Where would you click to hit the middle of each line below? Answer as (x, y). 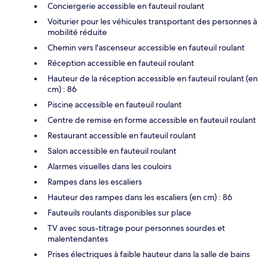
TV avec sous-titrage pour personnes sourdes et (136, 228)
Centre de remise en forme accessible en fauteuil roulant (152, 120)
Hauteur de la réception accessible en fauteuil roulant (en (153, 78)
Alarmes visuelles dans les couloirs (110, 166)
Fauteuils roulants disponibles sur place (119, 212)
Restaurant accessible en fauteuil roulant (122, 135)
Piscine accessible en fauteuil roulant (115, 104)
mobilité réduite (77, 32)
